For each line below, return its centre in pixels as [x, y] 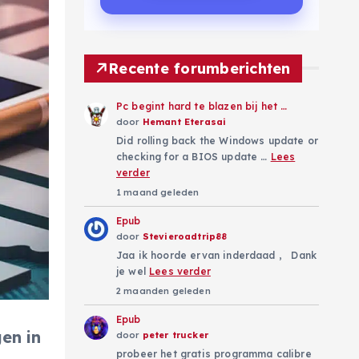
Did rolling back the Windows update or [218, 140]
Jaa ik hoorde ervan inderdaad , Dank [217, 255]
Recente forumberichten [200, 68]
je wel [133, 271]
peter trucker [175, 335]
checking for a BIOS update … [194, 156]
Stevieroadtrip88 [185, 236]
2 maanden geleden [163, 290]
